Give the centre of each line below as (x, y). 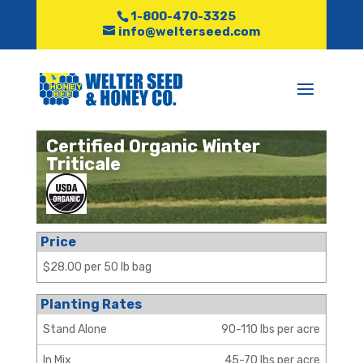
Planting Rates (91, 304)
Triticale (83, 164)
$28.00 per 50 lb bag (97, 267)
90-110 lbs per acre (271, 329)
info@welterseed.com (189, 32)
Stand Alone (75, 329)
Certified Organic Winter (153, 146)
